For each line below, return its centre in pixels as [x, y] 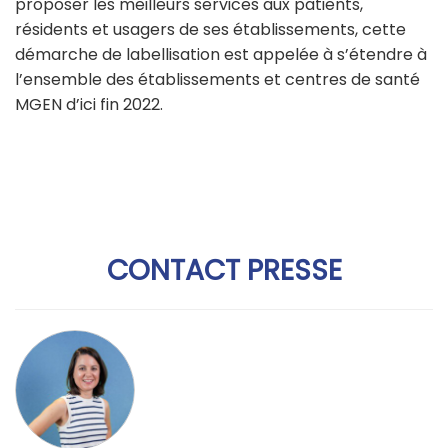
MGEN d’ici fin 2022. [89, 105]
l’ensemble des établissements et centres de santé [217, 80]
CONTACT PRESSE [224, 270]
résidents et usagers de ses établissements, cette [210, 30]
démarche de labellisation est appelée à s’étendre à [221, 55]
